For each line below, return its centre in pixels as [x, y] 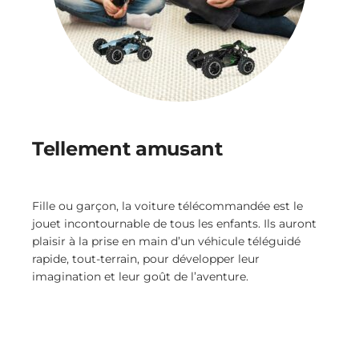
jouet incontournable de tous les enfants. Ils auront [174, 223]
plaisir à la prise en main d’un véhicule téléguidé [166, 241]
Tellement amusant [127, 148]
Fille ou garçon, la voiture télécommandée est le [167, 206]
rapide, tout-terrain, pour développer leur [146, 258]
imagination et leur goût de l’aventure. [140, 276]
